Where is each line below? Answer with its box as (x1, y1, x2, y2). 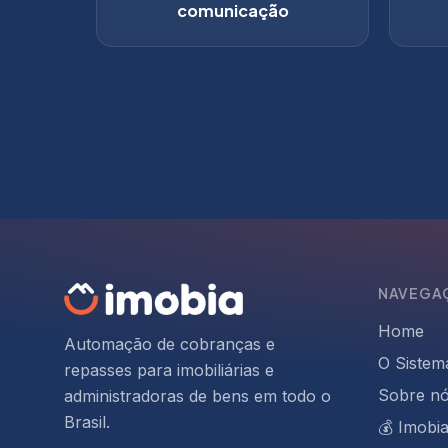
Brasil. (64, 412, 110, 432)
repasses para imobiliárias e (64, 360, 274, 380)
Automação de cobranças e (64, 334, 275, 354)
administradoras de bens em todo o (64, 386, 331, 406)
